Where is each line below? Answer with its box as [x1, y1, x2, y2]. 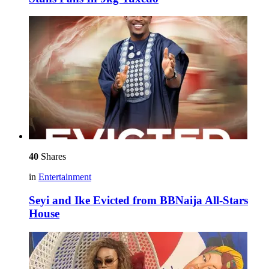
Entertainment [38, 172, 91, 183]
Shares [38, 151, 66, 162]
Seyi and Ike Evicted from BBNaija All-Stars [29, 194, 248, 207]
